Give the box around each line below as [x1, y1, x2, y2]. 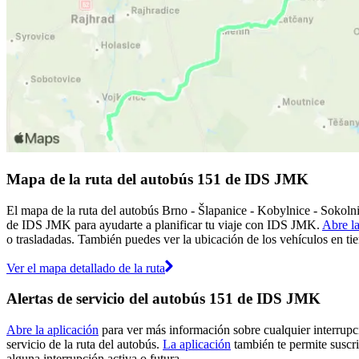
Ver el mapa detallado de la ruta [6, 260, 165, 275]
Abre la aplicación [6, 323, 99, 337]
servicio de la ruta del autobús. [6, 337, 163, 352]
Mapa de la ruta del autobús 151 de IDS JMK [6, 170, 309, 188]
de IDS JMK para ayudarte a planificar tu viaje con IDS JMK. [6, 217, 322, 232]
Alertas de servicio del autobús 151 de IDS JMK [6, 290, 321, 308]
